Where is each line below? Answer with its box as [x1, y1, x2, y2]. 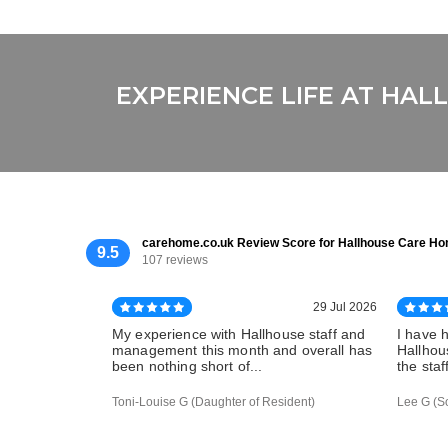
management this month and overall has [112, 342, 373, 359]
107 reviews [142, 253, 208, 268]
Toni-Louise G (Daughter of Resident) [112, 395, 315, 410]
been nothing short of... [112, 358, 263, 375]
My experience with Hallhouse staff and [112, 326, 366, 343]
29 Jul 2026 [313, 300, 377, 315]
